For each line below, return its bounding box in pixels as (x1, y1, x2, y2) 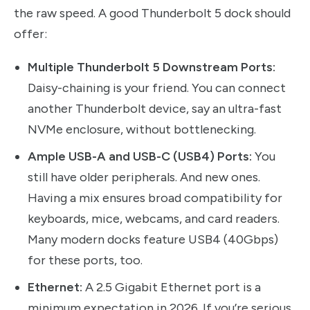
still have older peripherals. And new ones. (28, 170, 260, 185)
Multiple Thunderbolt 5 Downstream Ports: (28, 60, 275, 75)
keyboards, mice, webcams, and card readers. (28, 211, 280, 227)
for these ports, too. (28, 253, 143, 268)
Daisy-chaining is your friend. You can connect (28, 80, 286, 96)
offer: (14, 26, 47, 42)
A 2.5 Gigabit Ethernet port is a (82, 280, 261, 295)
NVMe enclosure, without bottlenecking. (28, 122, 256, 138)
